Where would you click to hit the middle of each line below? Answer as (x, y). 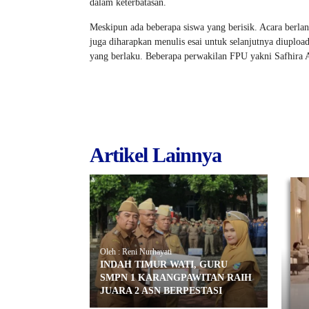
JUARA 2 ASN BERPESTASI (161, 291)
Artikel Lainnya (156, 154)
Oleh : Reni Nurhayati (136, 252)
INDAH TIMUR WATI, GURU (164, 265)
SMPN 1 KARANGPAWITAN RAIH (176, 278)
